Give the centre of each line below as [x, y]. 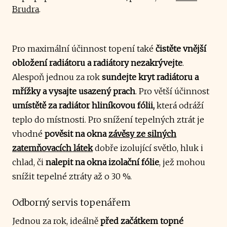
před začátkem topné [142, 221]
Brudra [26, 9]
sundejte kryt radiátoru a [150, 77]
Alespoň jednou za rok [57, 77]
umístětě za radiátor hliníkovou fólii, [84, 105]
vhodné [27, 134]
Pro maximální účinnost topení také [84, 48]
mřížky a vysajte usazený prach [74, 91]
